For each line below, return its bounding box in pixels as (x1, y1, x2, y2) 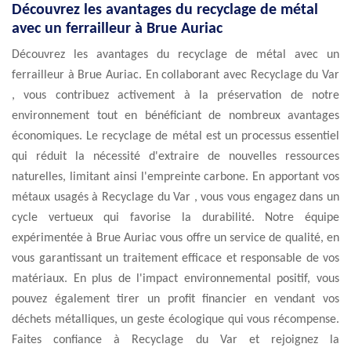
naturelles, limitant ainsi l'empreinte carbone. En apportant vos (12, 171, 339, 183)
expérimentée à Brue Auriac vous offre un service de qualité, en (12, 232, 339, 244)
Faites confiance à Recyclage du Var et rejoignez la (12, 334, 339, 346)
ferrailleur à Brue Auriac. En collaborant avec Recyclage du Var (12, 69, 339, 81)
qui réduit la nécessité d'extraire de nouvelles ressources (12, 150, 339, 163)
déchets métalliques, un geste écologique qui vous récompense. (12, 313, 339, 326)
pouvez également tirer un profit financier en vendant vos (12, 293, 339, 306)
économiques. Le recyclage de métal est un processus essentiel (12, 130, 339, 143)
